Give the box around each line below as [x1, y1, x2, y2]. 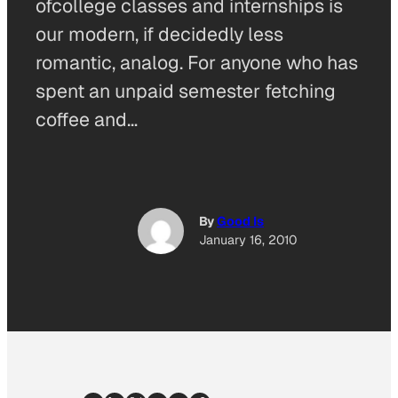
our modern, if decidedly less [36, 22, 283, 46]
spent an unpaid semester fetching [36, 79, 336, 103]
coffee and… [36, 107, 138, 131]
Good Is [217, 213, 264, 230]
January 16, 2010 [199, 232, 297, 249]
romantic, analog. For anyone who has [36, 51, 358, 75]
